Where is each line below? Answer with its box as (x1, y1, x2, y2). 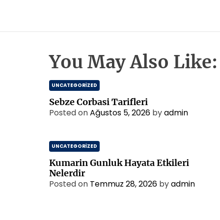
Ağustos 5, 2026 (90, 107, 150, 118)
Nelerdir (49, 167, 85, 179)
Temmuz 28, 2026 (90, 178, 157, 190)
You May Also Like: (49, 51, 218, 73)
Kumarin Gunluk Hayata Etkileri (49, 157, 189, 168)
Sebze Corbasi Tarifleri (49, 96, 148, 108)
